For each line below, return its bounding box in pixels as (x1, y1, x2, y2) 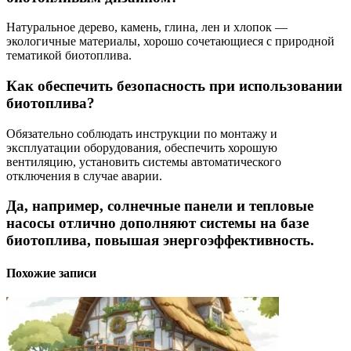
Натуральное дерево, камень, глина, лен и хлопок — (6, 20, 288, 34)
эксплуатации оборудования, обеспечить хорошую (6, 140, 277, 154)
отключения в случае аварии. (6, 168, 162, 183)
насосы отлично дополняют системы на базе (6, 215, 309, 232)
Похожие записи (6, 266, 96, 280)
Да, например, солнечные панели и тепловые (6, 197, 313, 215)
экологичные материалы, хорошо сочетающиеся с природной (6, 34, 335, 49)
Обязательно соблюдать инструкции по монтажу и (6, 126, 277, 140)
